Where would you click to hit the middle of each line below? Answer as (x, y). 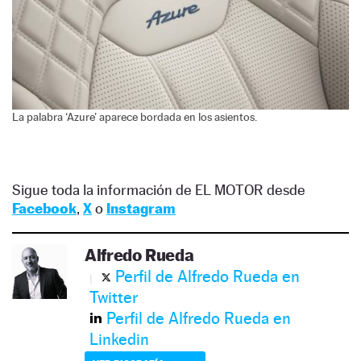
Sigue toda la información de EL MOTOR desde (159, 190)
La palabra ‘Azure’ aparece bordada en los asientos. (135, 117)
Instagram (141, 209)
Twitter (114, 298)
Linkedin (119, 340)
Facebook (44, 209)
